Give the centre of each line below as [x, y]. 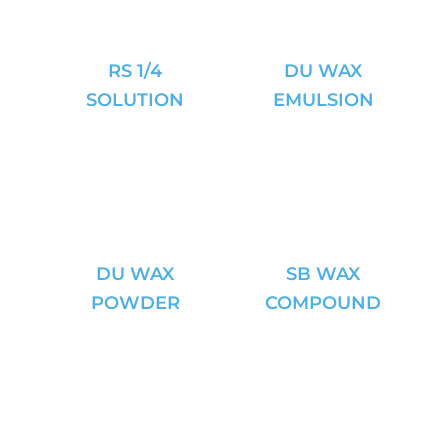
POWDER [135, 303]
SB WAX [323, 274]
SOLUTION [135, 100]
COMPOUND [323, 303]
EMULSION [323, 100]
